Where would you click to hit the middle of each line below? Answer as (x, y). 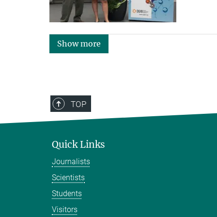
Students (67, 193)
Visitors (65, 209)
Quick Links (78, 144)
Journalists (71, 161)
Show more (79, 43)
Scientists (68, 177)
